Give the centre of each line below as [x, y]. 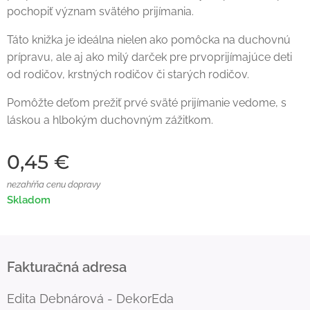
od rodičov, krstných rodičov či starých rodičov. [128, 74]
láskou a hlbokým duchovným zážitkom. [110, 120]
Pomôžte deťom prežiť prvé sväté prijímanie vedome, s [147, 103]
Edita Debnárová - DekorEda [90, 299]
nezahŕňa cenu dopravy [54, 184]
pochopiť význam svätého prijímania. [100, 11]
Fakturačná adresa [67, 267]
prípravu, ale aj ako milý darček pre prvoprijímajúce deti [149, 57]
